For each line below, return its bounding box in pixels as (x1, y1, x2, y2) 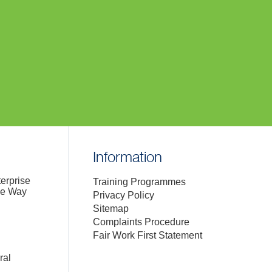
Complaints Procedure (93, 217, 189, 228)
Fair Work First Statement (93, 230, 202, 241)
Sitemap (93, 203, 129, 214)
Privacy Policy (93, 190, 154, 201)
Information (93, 151, 162, 166)
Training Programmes (93, 177, 186, 188)
